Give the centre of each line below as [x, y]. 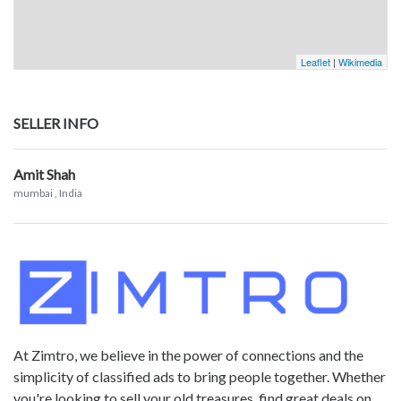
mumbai [33, 193]
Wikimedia [360, 62]
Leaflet [316, 62]
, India [68, 193]
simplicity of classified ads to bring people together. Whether [200, 376]
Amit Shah [44, 175]
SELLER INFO [56, 124]
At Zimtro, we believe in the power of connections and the [188, 354]
